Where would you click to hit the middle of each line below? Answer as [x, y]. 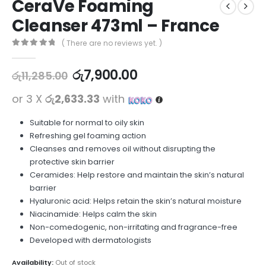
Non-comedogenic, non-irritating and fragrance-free [133, 227]
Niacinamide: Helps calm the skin [93, 214]
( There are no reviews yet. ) [112, 43]
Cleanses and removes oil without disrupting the [122, 149]
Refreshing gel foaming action [88, 136]
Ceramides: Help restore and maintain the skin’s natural [137, 175]
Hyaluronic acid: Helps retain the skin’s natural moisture [135, 201]
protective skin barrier [72, 162]
